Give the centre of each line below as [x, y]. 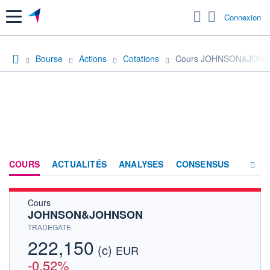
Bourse [49, 58]
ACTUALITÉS [79, 164]
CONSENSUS [202, 164]
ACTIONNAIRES [170, 247]
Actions [93, 58]
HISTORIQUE [164, 226]
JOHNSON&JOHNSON [85, 214]
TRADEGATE [49, 227]
